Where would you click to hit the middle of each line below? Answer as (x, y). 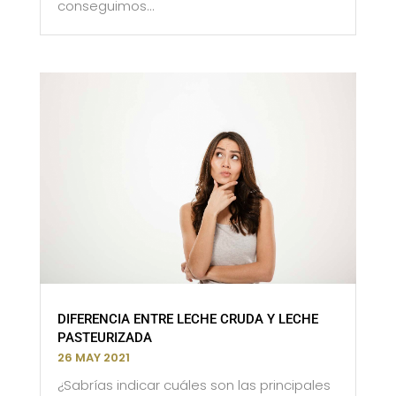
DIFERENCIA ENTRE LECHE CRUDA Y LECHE (187, 319)
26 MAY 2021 (93, 357)
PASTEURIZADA (104, 337)
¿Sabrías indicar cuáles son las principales (194, 385)
